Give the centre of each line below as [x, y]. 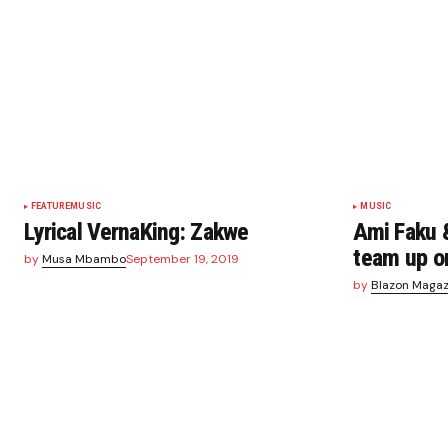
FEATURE [51, 206]
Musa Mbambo [84, 259]
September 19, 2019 [182, 259]
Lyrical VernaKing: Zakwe [136, 232]
